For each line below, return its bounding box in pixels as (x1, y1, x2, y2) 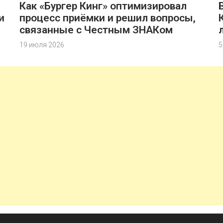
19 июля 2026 (19, 41, 64, 49)
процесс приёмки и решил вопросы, (19, 12, 196, 24)
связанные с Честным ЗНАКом (19, 24, 173, 36)
